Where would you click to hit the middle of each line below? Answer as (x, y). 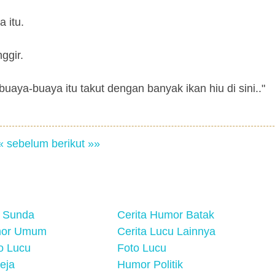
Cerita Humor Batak (166, 215)
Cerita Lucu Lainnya (166, 231)
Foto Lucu (142, 248)
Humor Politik (150, 265)
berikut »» (76, 144)
